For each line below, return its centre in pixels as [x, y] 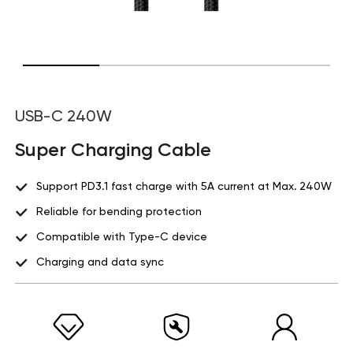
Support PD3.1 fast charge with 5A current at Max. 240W [184, 186]
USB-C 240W [63, 117]
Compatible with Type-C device [121, 237]
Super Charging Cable [113, 149]
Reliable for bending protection [119, 212]
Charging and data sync [100, 262]
